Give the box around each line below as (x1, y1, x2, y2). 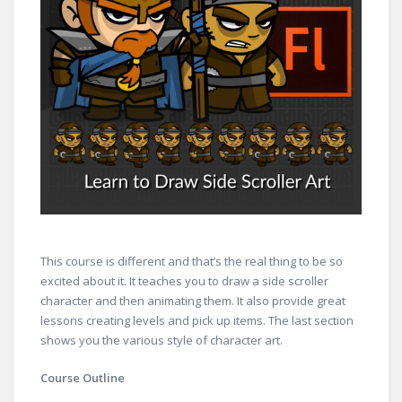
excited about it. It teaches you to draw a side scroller (40, 273, 328, 289)
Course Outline (40, 370, 125, 386)
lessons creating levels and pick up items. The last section (40, 312, 354, 328)
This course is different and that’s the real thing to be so (40, 253, 343, 269)
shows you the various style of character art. (40, 332, 283, 348)
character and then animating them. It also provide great (40, 293, 345, 309)
